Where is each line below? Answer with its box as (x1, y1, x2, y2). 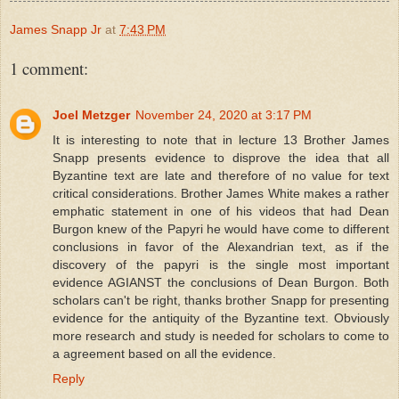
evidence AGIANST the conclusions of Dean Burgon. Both (53, 274, 389, 289)
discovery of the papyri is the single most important (53, 256, 389, 272)
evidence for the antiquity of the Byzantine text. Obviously (53, 310, 389, 325)
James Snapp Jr (10, 21, 102, 37)
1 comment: (10, 56, 88, 79)
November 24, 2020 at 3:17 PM (135, 107, 312, 122)
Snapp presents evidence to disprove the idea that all (53, 150, 389, 165)
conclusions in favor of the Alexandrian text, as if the (53, 239, 389, 254)
